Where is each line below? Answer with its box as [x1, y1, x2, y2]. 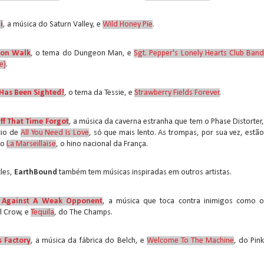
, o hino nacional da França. [56, 139, 148, 148]
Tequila [31, 207, 54, 217]
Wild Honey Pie [103, 20, 153, 29]
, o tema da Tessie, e [64, 88, 134, 97]
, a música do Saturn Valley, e [3, 20, 103, 29]
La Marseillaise [6, 139, 56, 148]
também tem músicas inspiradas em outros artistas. [57, 168, 232, 177]
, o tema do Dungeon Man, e [31, 48, 134, 58]
